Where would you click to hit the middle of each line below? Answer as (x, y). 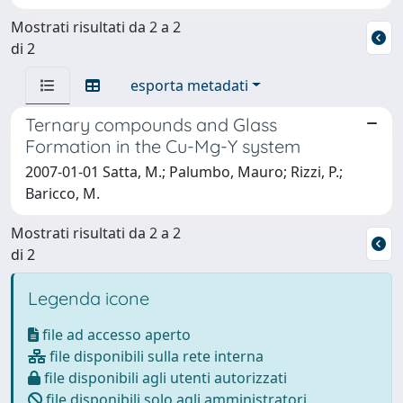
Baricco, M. (63, 193)
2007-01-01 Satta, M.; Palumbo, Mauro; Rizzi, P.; (184, 171)
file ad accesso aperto (115, 334)
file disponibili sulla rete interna (155, 356)
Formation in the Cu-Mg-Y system (163, 146)
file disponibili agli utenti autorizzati (164, 377)
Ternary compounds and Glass (151, 124)
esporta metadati (189, 85)
